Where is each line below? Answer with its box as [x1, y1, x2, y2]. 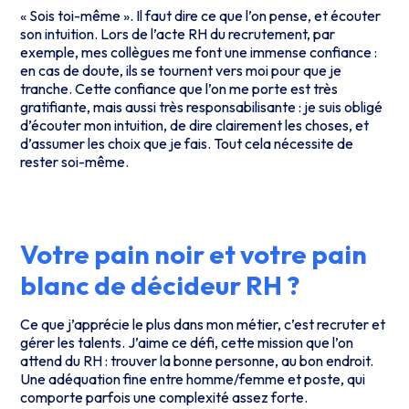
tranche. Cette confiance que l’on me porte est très [20, 79, 339, 98]
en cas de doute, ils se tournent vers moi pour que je [20, 60, 342, 79]
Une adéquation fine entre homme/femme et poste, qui [20, 370, 366, 389]
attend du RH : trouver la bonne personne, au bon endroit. [20, 351, 374, 371]
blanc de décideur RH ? [20, 268, 300, 302]
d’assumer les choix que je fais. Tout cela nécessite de [20, 133, 354, 152]
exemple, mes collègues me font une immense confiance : [20, 42, 378, 61]
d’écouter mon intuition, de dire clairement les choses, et [20, 115, 370, 134]
